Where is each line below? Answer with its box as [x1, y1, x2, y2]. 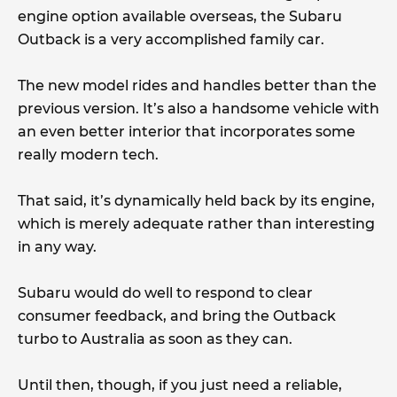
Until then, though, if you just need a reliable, [18, 376, 342, 393]
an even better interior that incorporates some [18, 122, 355, 140]
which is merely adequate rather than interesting [18, 214, 375, 232]
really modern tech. [18, 145, 159, 163]
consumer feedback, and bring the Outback [18, 307, 336, 324]
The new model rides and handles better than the [18, 76, 377, 94]
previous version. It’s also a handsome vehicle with [18, 99, 379, 117]
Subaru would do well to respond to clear [18, 284, 313, 301]
